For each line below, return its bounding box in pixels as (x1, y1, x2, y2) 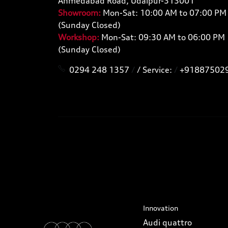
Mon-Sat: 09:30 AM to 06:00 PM (99, 32, 225, 43)
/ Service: (137, 65, 172, 75)
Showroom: (58, 8, 101, 18)
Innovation (142, 204, 178, 213)
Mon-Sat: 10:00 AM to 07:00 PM (101, 8, 226, 18)
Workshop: (58, 32, 99, 43)
